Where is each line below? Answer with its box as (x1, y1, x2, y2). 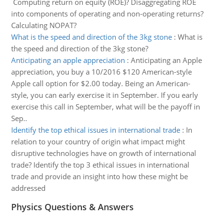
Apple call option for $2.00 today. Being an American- (11, 78, 190, 88)
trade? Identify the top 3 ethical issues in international (11, 160, 189, 170)
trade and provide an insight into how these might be (11, 171, 188, 181)
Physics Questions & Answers (11, 201, 134, 213)
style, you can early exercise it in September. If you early (11, 90, 198, 100)
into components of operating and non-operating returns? (11, 9, 203, 18)
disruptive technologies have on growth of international (11, 148, 196, 158)
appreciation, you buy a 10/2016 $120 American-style (11, 67, 192, 77)
